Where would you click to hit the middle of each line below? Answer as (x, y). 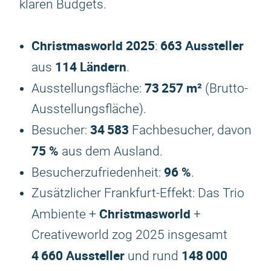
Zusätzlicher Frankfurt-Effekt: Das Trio (138, 193)
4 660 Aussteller (78, 255)
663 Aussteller (202, 45)
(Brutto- (225, 88)
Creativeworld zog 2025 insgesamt (129, 235)
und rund (153, 256)
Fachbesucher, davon (190, 130)
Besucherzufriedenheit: (98, 172)
